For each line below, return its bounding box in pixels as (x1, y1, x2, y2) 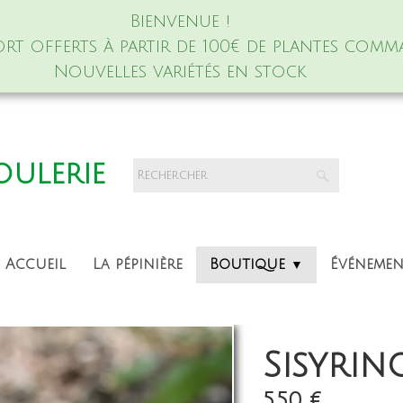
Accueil (5, 256, 66, 273)
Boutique (210, 256, 291, 273)
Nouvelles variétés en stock (53, 62, 307, 81)
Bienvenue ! (130, 12, 230, 31)
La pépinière (93, 256, 183, 273)
